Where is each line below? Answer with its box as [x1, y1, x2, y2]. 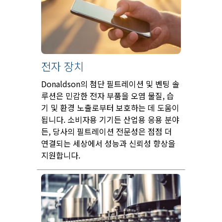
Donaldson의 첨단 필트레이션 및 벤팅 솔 [41, 78, 179, 90]
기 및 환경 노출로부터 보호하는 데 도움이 [41, 102, 179, 114]
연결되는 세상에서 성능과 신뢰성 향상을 [41, 137, 175, 150]
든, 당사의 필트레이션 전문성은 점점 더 [41, 125, 172, 138]
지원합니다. [41, 149, 80, 162]
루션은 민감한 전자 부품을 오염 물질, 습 [41, 90, 174, 102]
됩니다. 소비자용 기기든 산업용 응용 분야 [41, 113, 179, 126]
